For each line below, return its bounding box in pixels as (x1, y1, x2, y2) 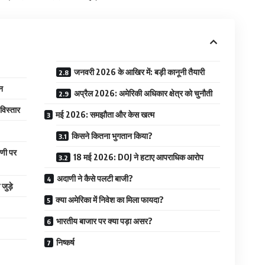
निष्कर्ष (56, 237, 75, 247)
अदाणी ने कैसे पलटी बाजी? (56, 173, 133, 183)
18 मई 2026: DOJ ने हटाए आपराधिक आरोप (73, 151, 203, 162)
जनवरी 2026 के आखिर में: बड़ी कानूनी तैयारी (73, 66, 205, 77)
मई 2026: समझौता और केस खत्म (55, 109, 154, 119)
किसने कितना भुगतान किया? (71, 130, 153, 141)
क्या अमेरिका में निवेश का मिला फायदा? (55, 194, 164, 205)
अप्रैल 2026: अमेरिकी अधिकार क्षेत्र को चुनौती (73, 88, 212, 98)
